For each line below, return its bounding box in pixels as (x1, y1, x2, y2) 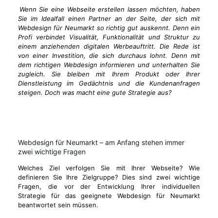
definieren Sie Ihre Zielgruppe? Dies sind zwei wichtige (18, 173, 200, 181)
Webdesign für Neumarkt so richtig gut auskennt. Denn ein (18, 24, 200, 32)
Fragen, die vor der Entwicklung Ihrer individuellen (18, 182, 200, 190)
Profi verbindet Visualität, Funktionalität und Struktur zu (18, 33, 200, 41)
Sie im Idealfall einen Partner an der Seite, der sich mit (18, 15, 200, 22)
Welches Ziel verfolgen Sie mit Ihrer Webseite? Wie (18, 164, 200, 172)
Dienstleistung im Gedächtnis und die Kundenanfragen (18, 79, 200, 87)
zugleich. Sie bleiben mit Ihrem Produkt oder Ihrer (18, 70, 200, 78)
